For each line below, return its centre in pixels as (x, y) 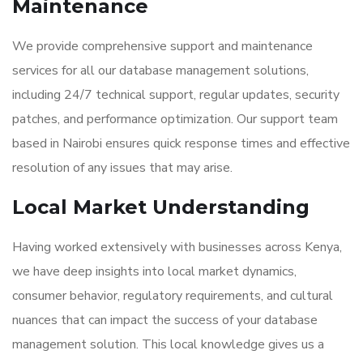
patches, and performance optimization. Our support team (175, 119)
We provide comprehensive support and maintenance (162, 46)
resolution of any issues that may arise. (122, 168)
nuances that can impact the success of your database (165, 320)
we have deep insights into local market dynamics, (154, 271)
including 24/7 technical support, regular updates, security (176, 95)
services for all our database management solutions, (160, 70)
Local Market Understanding (161, 207)
